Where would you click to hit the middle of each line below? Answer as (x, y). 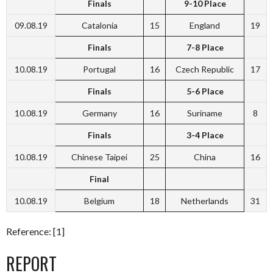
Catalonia (99, 25)
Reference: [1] (35, 231)
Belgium (99, 201)
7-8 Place (205, 47)
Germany (99, 113)
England (205, 25)
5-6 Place (205, 91)
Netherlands (205, 201)
